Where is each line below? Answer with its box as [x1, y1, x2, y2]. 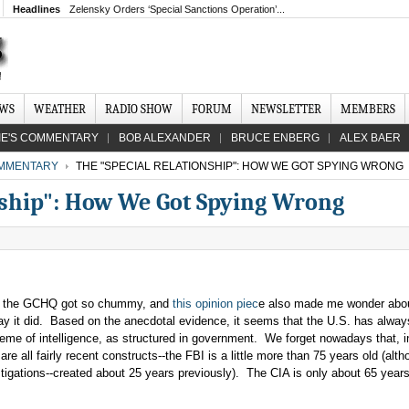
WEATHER [34, 102, 86, 116]
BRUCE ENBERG [231, 131, 320, 144]
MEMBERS [341, 102, 395, 116]
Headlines [13, 4, 60, 15]
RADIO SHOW [105, 102, 173, 116]
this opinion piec [173, 297, 258, 310]
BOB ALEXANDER [119, 131, 211, 144]
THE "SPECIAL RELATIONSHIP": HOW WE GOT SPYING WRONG [73, 160, 404, 173]
